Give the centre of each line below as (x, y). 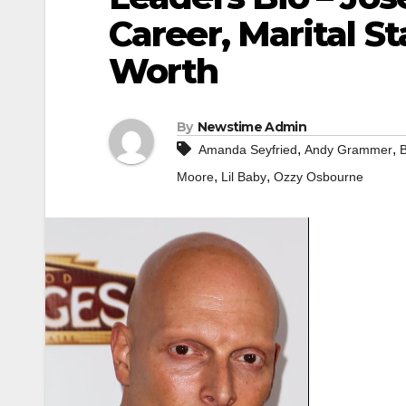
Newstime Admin (251, 127)
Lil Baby (244, 177)
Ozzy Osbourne (319, 177)
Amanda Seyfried (248, 150)
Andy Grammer (348, 150)
